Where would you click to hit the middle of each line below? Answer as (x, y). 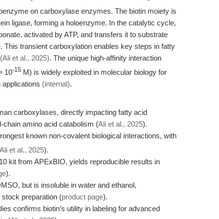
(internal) (56, 84)
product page (82, 197)
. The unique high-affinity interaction (105, 58)
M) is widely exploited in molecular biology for (94, 72)
